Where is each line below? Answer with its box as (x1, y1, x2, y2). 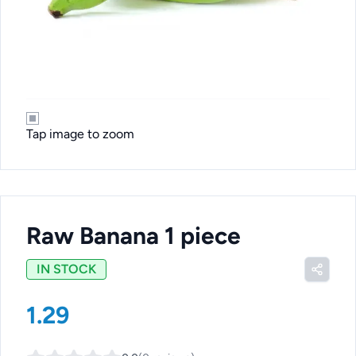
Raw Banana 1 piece (26, 221, 241, 250)
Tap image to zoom (26, 126, 134, 141)
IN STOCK (37, 261, 96, 277)
